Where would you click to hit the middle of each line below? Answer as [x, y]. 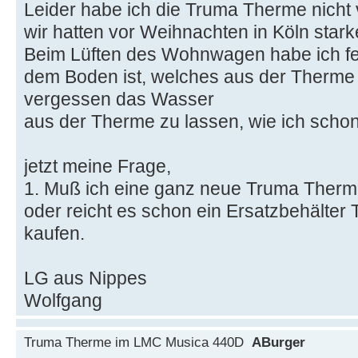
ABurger [278, 342]
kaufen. [54, 233]
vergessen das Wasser [119, 99]
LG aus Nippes [86, 278]
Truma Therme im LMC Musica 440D [138, 342]
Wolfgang [63, 300]
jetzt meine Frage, [97, 166]
